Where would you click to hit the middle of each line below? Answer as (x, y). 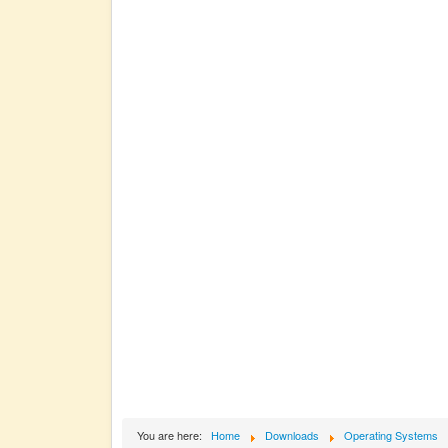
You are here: (172, 435)
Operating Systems (391, 435)
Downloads (292, 435)
